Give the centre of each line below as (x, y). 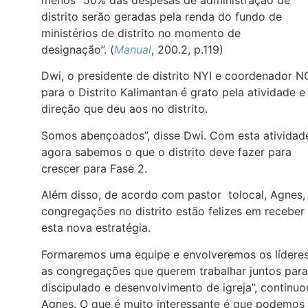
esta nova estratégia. (96, 228)
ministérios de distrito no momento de (141, 33)
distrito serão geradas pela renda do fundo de (162, 17)
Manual (133, 50)
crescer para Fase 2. (94, 168)
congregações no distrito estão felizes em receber (173, 211)
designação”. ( (78, 50)
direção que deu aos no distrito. (124, 109)
